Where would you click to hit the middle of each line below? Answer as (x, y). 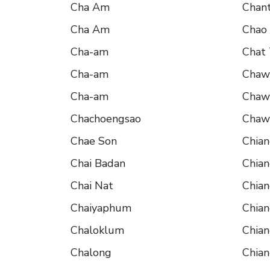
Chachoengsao (106, 119)
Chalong (91, 253)
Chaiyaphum (101, 208)
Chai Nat (92, 186)
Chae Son (94, 141)
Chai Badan (98, 164)
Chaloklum (97, 231)
